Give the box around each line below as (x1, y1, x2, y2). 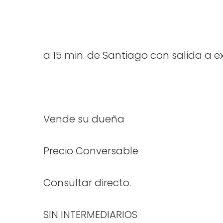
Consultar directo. (43, 176, 131, 190)
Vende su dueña (43, 112, 124, 126)
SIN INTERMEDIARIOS (43, 208, 137, 222)
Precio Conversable (43, 144, 138, 158)
